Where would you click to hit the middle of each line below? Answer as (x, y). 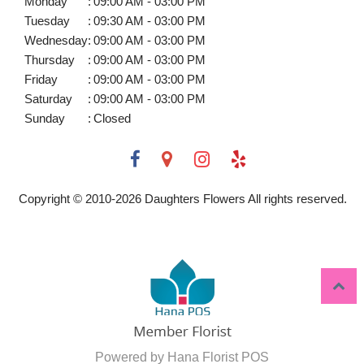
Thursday (50, 60)
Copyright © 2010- (67, 198)
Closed (112, 119)
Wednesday (56, 41)
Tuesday (47, 21)
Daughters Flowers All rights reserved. (244, 198)
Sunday (45, 119)
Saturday (48, 99)
